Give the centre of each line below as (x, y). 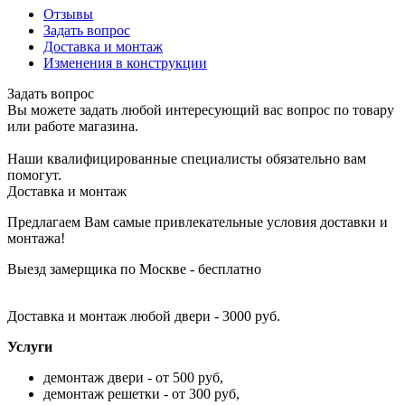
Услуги (30, 346)
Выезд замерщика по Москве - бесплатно (134, 268)
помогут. (34, 174)
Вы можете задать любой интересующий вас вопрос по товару (201, 109)
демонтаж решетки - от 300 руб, (141, 393)
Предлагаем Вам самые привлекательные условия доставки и (198, 221)
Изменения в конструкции (125, 62)
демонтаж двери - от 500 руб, (133, 377)
